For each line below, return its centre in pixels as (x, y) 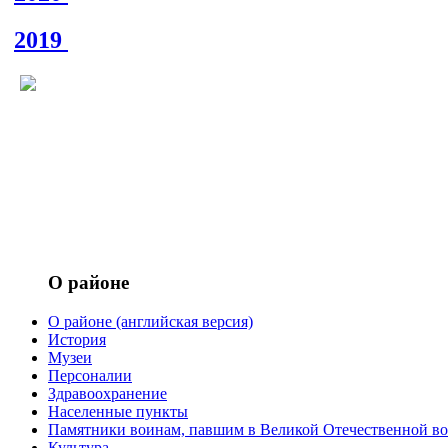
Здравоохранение (107, 393)
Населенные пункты (118, 411)
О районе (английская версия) (150, 321)
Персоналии (90, 375)
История (77, 339)
